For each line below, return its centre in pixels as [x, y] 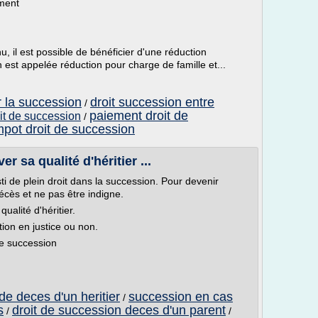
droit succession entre [152, 102]
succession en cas [181, 297]
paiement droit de [139, 116]
